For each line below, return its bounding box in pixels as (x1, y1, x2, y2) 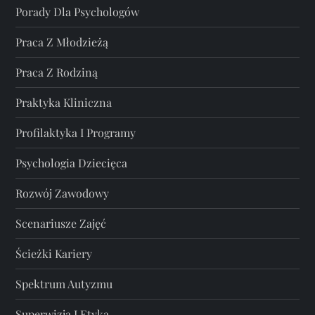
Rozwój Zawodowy (15, 186, 110, 201)
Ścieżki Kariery (15, 246, 93, 262)
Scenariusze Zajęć (15, 216, 107, 231)
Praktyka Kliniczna (15, 95, 112, 110)
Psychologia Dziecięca (15, 155, 128, 171)
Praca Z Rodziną (15, 65, 98, 80)
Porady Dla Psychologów (15, 4, 140, 20)
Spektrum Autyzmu (15, 276, 113, 292)
